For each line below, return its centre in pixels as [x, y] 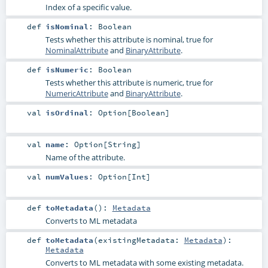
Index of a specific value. [88, 7]
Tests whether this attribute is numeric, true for [129, 83]
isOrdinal [67, 113]
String [122, 144]
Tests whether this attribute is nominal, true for [129, 40]
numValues [67, 176]
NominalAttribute [77, 51]
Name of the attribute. [85, 157]
